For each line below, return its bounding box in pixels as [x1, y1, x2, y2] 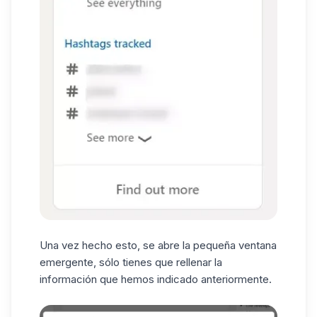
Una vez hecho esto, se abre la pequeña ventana [40, 238, 277, 253]
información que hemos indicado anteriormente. [40, 272, 272, 287]
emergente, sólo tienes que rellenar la [40, 255, 222, 270]
